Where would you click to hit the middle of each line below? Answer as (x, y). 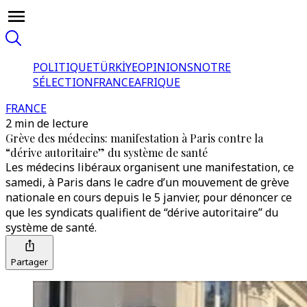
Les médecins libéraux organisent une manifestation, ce (150, 167)
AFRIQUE (157, 82)
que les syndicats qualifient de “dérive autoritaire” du (142, 212)
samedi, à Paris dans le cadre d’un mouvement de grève (147, 182)
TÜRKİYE (115, 67)
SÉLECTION (63, 82)
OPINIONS (165, 67)
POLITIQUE (63, 67)
